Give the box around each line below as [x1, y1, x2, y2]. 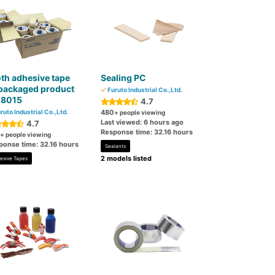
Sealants [105, 143, 126, 149]
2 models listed [101, 154, 152, 163]
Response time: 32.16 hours [101, 128, 193, 136]
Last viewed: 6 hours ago [101, 118, 184, 126]
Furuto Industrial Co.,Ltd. [106, 86, 183, 93]
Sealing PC [101, 72, 147, 83]
